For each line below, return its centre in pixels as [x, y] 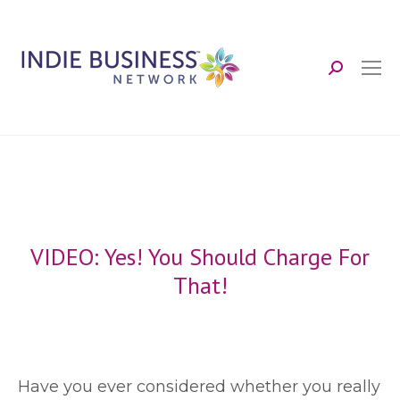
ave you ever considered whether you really [205, 387]
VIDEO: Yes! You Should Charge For [200, 257]
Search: [357, 75]
